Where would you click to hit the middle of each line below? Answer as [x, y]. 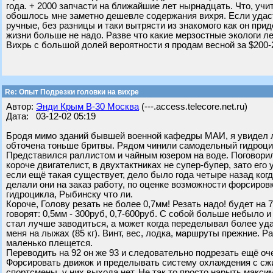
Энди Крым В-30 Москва [87, 107]
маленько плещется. [49, 243]
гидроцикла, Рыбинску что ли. [69, 194]
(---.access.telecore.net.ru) [193, 107]
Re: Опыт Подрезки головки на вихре [71, 92]
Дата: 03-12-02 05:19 [51, 116]
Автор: [21, 107]
